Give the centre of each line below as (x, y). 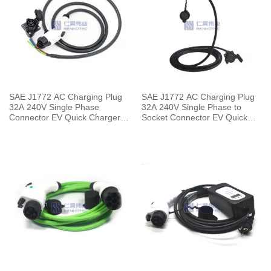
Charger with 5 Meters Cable (196, 128)
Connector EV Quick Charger (64, 118)
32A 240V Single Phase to (191, 108)
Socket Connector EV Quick (194, 118)
